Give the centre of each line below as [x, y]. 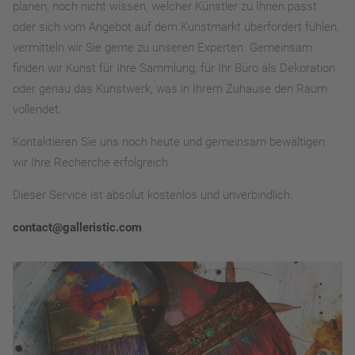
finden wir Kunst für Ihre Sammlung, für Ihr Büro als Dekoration [174, 69]
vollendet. [37, 110]
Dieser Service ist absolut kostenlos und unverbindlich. [153, 195]
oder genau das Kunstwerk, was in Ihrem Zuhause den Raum [170, 89]
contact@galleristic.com [77, 228]
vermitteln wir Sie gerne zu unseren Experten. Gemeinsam [162, 48]
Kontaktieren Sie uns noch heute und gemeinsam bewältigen [169, 142]
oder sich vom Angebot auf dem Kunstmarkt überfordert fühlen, [176, 27]
